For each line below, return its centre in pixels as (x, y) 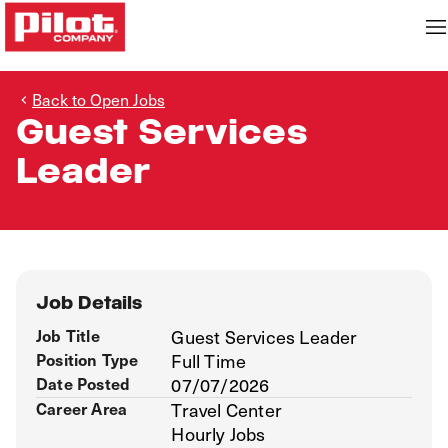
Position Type (87, 359)
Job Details (89, 303)
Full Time (209, 360)
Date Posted (83, 383)
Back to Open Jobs (98, 99)
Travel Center (226, 409)
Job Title (68, 335)
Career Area (82, 408)
